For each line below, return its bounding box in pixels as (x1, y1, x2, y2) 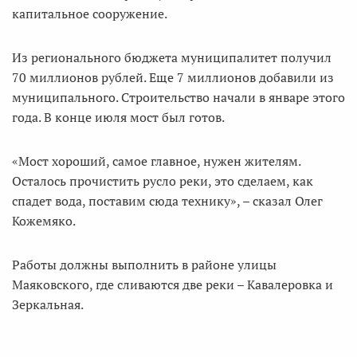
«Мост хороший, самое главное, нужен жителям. (12, 152, 300, 170)
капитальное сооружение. (12, 5, 167, 22)
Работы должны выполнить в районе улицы (12, 256, 277, 273)
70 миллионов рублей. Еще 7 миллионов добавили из (12, 69, 334, 86)
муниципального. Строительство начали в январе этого (12, 88, 345, 106)
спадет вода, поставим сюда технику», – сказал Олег (12, 192, 323, 210)
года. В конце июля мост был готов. (12, 108, 225, 126)
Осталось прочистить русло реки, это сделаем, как (12, 172, 313, 190)
